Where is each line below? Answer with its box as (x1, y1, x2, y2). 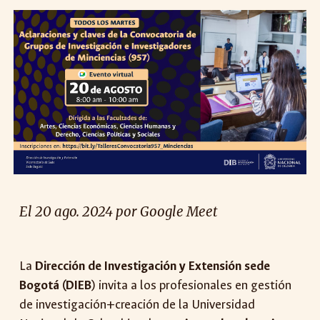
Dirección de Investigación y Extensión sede (35, 258, 271, 274)
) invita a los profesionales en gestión (91, 277, 292, 294)
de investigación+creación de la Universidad (19, 296, 256, 313)
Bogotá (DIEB (19, 277, 92, 294)
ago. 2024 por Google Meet (51, 204, 218, 221)
